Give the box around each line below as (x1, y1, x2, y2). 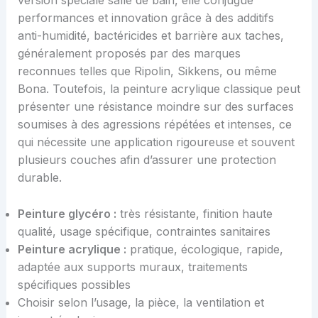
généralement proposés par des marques (17, 46, 241, 61)
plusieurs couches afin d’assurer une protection (17, 153, 276, 168)
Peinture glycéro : (17, 206, 116, 221)
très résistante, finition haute (116, 206, 273, 221)
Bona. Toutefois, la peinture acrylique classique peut (17, 82, 300, 97)
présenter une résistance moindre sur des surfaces (17, 99, 294, 114)
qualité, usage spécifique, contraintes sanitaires (17, 224, 270, 238)
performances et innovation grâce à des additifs (17, 11, 274, 26)
